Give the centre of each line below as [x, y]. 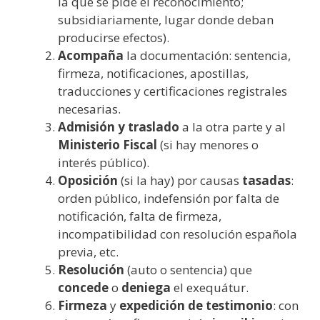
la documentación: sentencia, [207, 55]
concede [83, 287]
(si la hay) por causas [180, 180]
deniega [146, 287]
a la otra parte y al [232, 126]
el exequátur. [210, 287]
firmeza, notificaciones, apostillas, [153, 73]
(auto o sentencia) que [188, 269]
